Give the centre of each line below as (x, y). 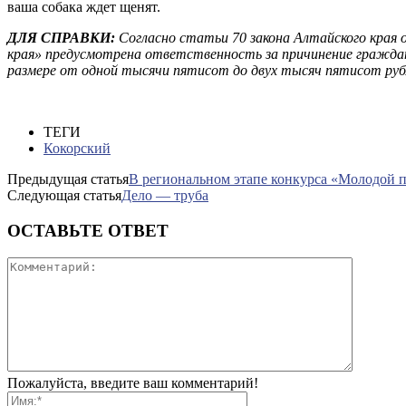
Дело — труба (165, 195)
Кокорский (77, 148)
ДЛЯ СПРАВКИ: (61, 37)
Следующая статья (64, 195)
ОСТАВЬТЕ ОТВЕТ (88, 230)
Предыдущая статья (68, 179)
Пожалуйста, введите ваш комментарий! (133, 383)
